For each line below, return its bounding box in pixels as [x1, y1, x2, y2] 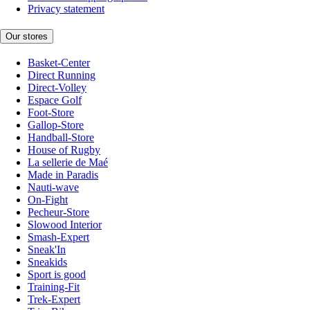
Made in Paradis [28, 169, 98, 181]
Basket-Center [28, 57, 90, 69]
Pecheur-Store [28, 206, 89, 219]
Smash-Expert [28, 231, 89, 244]
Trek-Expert [28, 293, 80, 306]
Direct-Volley [28, 82, 86, 94]
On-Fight [28, 194, 68, 206]
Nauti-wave [28, 181, 79, 194]
